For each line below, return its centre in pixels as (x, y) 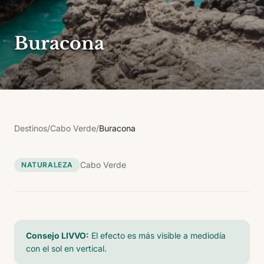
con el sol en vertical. (66, 248)
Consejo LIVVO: (57, 235)
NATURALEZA (47, 165)
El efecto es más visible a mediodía (159, 235)
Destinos (31, 128)
